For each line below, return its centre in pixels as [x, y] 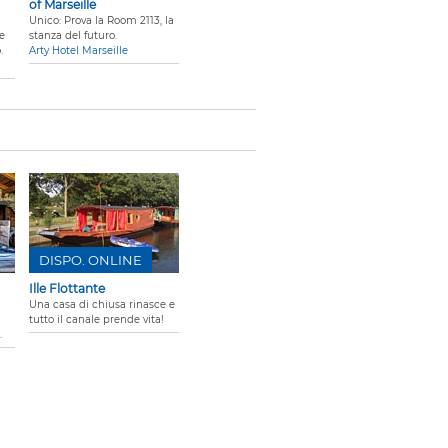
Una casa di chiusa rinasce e [102, 305]
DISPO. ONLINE [90, 260]
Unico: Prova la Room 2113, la [101, 21]
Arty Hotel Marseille [78, 51]
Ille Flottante [67, 289]
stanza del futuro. [73, 36]
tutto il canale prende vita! [96, 320]
